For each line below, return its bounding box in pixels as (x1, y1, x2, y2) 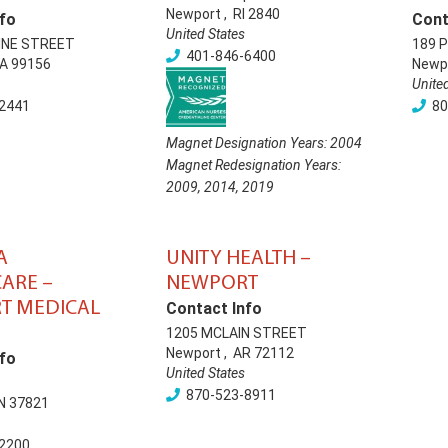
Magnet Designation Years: (166, 135, 330, 151)
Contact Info (166, 299, 262, 318)
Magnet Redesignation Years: (166, 157, 341, 173)
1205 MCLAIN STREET (166, 325, 307, 341)
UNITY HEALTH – (166, 248, 311, 269)
